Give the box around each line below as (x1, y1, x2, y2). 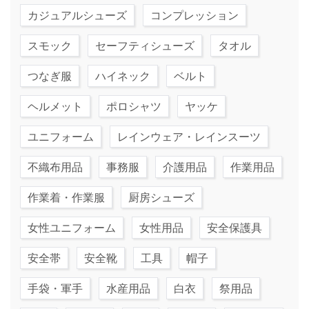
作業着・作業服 (28, 190, 105, 203)
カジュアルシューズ (28, 8, 127, 21)
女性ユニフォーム (28, 221, 116, 234)
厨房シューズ (128, 190, 195, 203)
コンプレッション (150, 8, 239, 21)
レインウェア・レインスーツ (117, 130, 261, 143)
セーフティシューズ (95, 39, 195, 52)
